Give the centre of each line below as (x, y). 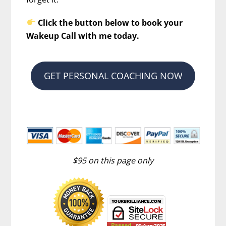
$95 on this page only (113, 161)
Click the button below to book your (110, 22)
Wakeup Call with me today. (83, 36)
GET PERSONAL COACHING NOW (113, 75)
